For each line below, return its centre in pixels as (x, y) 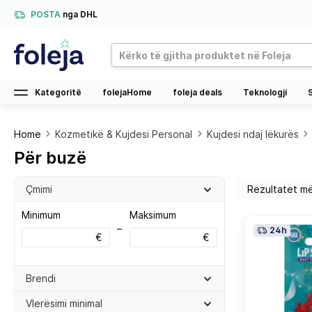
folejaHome (127, 92)
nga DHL (80, 14)
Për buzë (50, 158)
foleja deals (197, 92)
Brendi (41, 278)
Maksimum (153, 215)
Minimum (41, 215)
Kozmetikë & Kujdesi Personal (124, 134)
